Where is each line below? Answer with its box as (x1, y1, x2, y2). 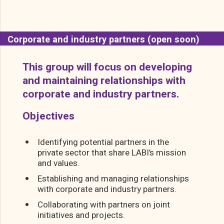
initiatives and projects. (37, 209, 125, 222)
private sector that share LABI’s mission (37, 146, 186, 159)
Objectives (22, 108, 74, 124)
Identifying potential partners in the (37, 136, 169, 149)
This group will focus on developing (22, 59, 192, 75)
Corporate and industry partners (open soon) (7, 33, 199, 47)
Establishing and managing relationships (37, 172, 189, 185)
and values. (37, 157, 79, 170)
